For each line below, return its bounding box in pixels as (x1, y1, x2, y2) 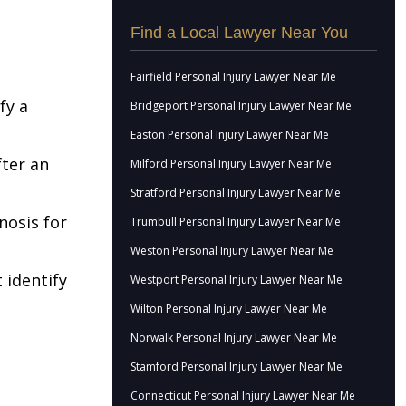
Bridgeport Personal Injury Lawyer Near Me (130, 98, 352, 113)
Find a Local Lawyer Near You (130, 24, 348, 42)
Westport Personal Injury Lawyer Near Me (130, 272, 343, 287)
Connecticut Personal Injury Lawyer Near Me (130, 388, 355, 403)
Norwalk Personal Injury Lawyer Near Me (130, 330, 337, 345)
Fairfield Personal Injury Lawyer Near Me (130, 69, 336, 84)
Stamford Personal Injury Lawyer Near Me (130, 359, 343, 374)
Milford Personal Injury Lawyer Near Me (130, 156, 332, 171)
